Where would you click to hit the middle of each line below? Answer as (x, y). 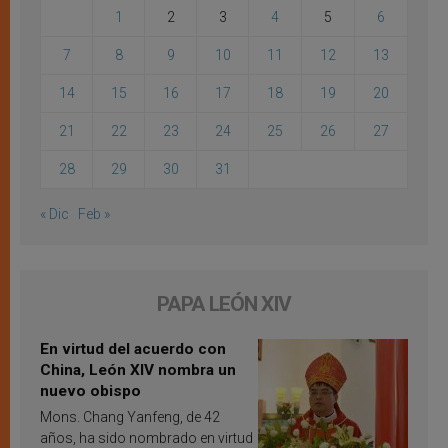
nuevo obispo (90, 391)
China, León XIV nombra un (138, 370)
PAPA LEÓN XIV (224, 304)
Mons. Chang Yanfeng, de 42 (130, 417)
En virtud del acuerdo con (133, 349)
